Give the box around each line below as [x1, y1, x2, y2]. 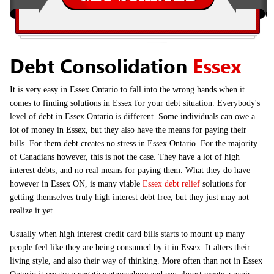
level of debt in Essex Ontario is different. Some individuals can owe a [10, 112, 255, 121]
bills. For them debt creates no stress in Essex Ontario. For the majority [10, 139, 257, 148]
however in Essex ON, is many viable [10, 179, 143, 188]
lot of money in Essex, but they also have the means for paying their [10, 125, 246, 135]
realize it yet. [10, 206, 55, 215]
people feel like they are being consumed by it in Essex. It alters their [10, 243, 250, 252]
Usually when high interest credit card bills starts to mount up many [10, 229, 245, 239]
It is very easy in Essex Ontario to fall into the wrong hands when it [10, 85, 245, 94]
